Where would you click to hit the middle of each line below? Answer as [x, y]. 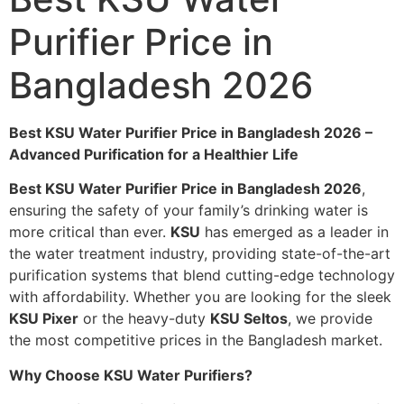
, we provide [330, 319]
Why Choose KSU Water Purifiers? [131, 375]
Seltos [266, 319]
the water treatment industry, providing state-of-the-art [200, 254]
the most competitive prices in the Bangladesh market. [196, 340]
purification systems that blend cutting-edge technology [202, 275]
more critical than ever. [90, 232]
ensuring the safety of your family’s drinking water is [188, 211]
